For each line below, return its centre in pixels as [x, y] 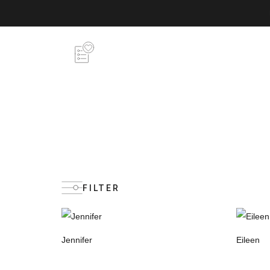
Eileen [248, 240]
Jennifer [77, 240]
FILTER [101, 188]
